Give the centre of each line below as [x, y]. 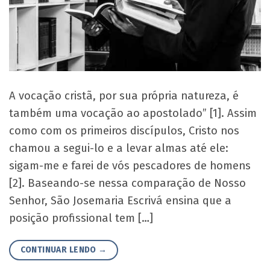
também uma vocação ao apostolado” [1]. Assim [133, 114]
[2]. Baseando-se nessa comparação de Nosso [127, 184]
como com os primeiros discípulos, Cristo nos [124, 131]
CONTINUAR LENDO [59, 250]
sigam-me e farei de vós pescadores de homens [130, 166]
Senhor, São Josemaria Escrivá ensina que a [120, 201]
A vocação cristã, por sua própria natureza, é [124, 96]
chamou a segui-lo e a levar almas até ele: [119, 149]
